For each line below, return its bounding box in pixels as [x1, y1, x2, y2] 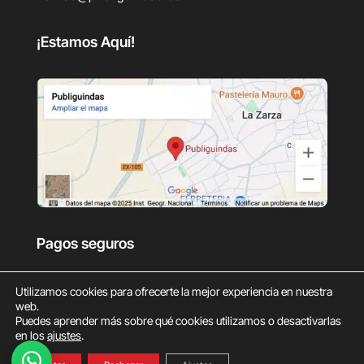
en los [15, 328, 47, 342]
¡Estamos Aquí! [36, 32, 135, 50]
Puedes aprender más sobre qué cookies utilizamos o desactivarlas [15, 314, 341, 327]
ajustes [47, 328, 81, 342]
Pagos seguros [36, 234, 134, 252]
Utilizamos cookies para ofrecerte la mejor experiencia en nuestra [15, 284, 332, 298]
